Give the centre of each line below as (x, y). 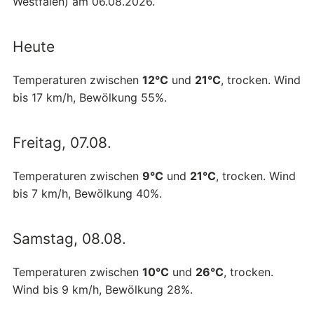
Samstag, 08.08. (69, 239)
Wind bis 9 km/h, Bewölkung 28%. (103, 290)
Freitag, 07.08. (62, 143)
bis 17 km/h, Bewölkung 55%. (90, 98)
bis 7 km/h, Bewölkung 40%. (87, 194)
